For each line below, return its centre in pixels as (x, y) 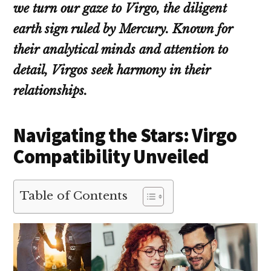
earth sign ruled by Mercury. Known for (123, 29)
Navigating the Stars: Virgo (125, 136)
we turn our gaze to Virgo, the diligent (120, 9)
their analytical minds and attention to (121, 50)
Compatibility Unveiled (111, 157)
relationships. (51, 91)
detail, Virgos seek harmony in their (112, 70)
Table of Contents (74, 196)
